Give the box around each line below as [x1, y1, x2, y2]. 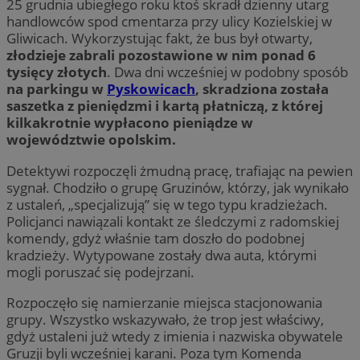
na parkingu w [6, 80, 107, 99]
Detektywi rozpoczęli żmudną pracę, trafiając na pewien [6, 161, 353, 180]
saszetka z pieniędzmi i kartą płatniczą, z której [6, 96, 323, 116]
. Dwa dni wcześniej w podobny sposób [107, 63, 348, 82]
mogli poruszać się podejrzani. [6, 262, 194, 281]
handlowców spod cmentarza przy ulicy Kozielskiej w [6, 12, 332, 31]
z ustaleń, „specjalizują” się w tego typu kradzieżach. [6, 194, 328, 214]
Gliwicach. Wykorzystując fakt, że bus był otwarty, [6, 29, 313, 48]
